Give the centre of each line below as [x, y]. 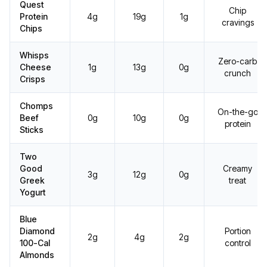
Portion [237, 231]
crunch [237, 73]
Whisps [34, 55]
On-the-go [237, 112]
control [237, 243]
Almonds [37, 255]
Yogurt [32, 193]
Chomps [36, 106]
